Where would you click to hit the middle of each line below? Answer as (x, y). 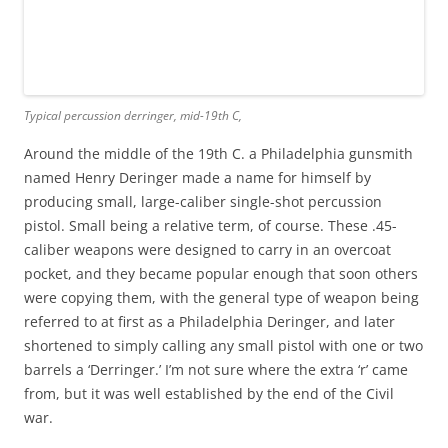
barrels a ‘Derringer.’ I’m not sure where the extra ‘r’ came (216, 369)
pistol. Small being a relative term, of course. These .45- (210, 225)
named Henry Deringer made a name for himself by (197, 177)
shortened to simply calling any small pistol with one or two (223, 345)
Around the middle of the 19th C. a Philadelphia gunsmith (218, 153)
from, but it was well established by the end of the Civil (209, 393)
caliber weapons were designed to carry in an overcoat (207, 249)
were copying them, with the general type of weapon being (221, 297)
